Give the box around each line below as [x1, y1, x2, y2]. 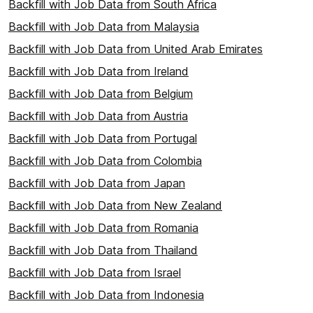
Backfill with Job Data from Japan [8, 176, 185, 191]
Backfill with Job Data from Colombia [8, 154, 202, 168]
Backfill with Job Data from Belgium [8, 87, 193, 101]
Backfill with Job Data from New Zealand [8, 198, 222, 213]
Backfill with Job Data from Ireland [8, 64, 189, 79]
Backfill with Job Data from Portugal [8, 131, 197, 146]
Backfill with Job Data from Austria [8, 109, 188, 124]
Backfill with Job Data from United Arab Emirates [8, 42, 263, 57]
